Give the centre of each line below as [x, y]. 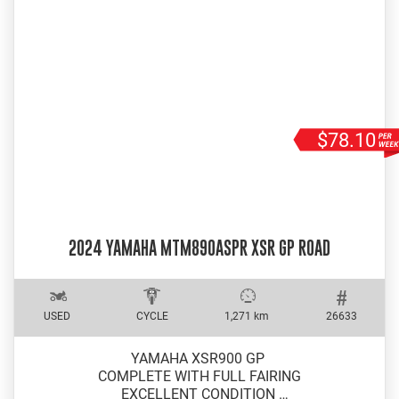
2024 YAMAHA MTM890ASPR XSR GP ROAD [199, 248]
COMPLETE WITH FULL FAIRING [199, 377]
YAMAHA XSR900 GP [199, 359]
